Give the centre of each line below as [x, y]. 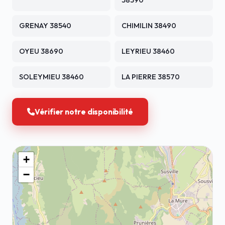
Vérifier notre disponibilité [84, 112]
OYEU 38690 [41, 51]
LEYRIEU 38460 [148, 51]
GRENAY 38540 [45, 26]
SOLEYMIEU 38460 [51, 77]
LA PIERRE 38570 [151, 77]
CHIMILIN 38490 [149, 26]
